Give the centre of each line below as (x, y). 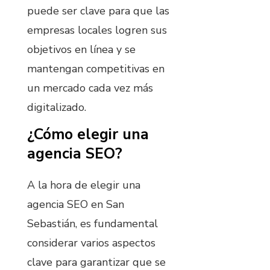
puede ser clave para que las (98, 11)
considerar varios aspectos (91, 243)
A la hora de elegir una (84, 185)
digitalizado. (57, 108)
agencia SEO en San (76, 204)
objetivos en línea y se (81, 50)
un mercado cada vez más (90, 88)
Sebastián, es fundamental (93, 223)
